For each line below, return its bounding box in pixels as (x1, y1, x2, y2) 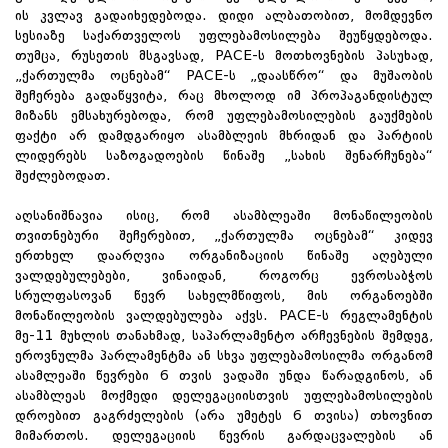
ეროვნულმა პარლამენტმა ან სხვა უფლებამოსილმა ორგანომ (15, 348, 433, 363)
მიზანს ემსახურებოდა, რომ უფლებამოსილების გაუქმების (15, 108, 433, 123)
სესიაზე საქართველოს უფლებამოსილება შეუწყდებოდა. (15, 28, 433, 43)
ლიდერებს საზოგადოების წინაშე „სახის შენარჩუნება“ (15, 148, 433, 163)
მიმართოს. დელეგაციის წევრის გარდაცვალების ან (15, 428, 433, 443)
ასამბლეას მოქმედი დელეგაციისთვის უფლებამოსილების (15, 388, 433, 403)
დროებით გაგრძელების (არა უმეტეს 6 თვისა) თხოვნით (15, 408, 433, 423)
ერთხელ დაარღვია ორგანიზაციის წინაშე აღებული (15, 248, 433, 263)
